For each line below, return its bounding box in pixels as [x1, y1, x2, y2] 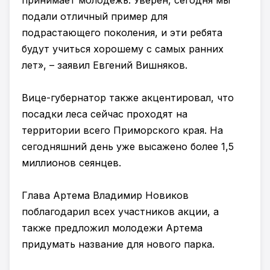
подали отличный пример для [22, 10, 168, 22]
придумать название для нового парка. [22, 238, 215, 250]
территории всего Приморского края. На [22, 124, 223, 136]
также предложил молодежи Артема [22, 222, 202, 234]
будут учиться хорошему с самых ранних [22, 43, 224, 55]
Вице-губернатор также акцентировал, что [22, 92, 234, 104]
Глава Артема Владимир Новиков [22, 189, 189, 201]
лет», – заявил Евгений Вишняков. [22, 59, 187, 71]
